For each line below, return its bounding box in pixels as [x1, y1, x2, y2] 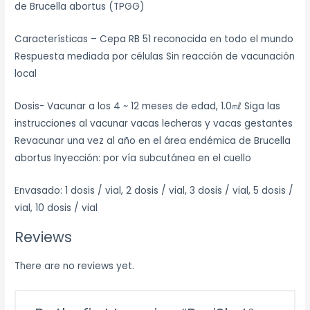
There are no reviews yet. [15, 259, 135, 273]
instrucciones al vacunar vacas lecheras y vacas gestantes [15, 117, 293, 131]
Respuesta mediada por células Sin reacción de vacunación [15, 50, 295, 64]
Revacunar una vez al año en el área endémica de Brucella [15, 134, 291, 148]
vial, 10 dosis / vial [15, 201, 98, 215]
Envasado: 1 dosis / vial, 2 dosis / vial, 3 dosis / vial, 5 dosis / [15, 184, 294, 198]
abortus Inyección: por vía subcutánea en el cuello [15, 152, 252, 165]
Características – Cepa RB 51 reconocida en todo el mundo [15, 33, 294, 46]
